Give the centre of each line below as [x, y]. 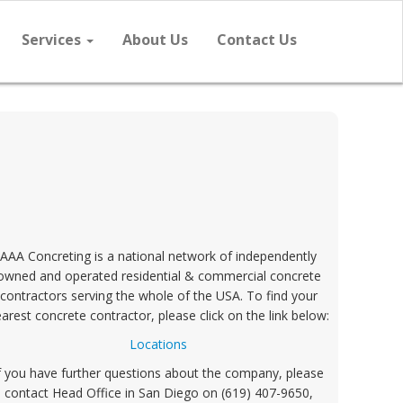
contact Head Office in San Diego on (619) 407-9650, [158, 393]
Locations [158, 344]
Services [53, 40]
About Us [155, 40]
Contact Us [257, 40]
